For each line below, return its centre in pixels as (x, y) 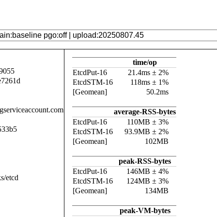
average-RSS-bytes (145, 112)
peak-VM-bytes (145, 210)
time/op (145, 62)
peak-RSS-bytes (145, 161)
